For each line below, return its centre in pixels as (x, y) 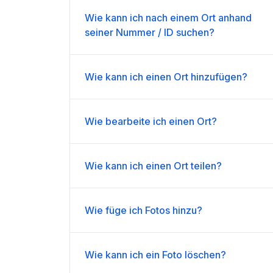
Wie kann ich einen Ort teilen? (153, 166)
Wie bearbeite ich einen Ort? (151, 121)
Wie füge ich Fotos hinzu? (144, 210)
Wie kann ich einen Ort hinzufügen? (166, 77)
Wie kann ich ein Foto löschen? (155, 255)
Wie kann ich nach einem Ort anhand (168, 18)
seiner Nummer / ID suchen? (150, 32)
